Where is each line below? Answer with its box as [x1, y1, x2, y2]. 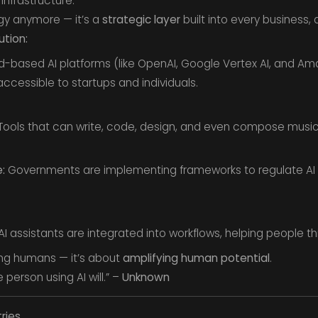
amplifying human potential [122, 250, 270, 265]
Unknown [121, 269, 170, 285]
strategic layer [102, 12, 180, 28]
